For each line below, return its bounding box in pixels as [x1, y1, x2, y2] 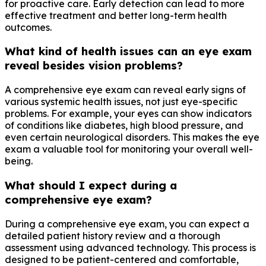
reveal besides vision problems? [5, 58, 183, 73]
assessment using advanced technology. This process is [5, 241, 256, 254]
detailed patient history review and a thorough [5, 229, 220, 242]
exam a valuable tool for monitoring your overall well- [5, 143, 253, 156]
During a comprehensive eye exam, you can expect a [5, 217, 249, 230]
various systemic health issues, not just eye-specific [5, 96, 237, 108]
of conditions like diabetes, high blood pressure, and [5, 119, 243, 132]
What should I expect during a [5, 178, 177, 192]
